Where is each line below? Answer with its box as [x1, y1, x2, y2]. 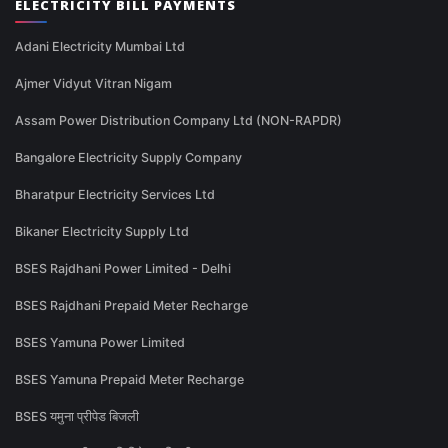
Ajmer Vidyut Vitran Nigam [15, 76, 172, 92]
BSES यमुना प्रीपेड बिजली [15, 409, 139, 425]
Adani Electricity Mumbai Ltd [15, 39, 185, 55]
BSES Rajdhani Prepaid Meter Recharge [15, 298, 248, 314]
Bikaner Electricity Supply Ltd [15, 224, 189, 240]
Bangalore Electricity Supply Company [15, 150, 242, 166]
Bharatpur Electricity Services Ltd [15, 187, 215, 203]
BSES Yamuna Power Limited [15, 335, 185, 351]
